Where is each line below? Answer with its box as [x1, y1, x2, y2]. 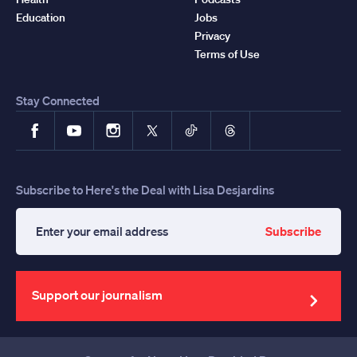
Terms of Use [194, 46, 260, 61]
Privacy [194, 28, 230, 43]
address [35, 279, 88, 297]
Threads [222, 113, 276, 131]
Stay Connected [16, 92, 100, 108]
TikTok [183, 113, 226, 131]
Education [16, 10, 65, 25]
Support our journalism [32, 286, 163, 303]
